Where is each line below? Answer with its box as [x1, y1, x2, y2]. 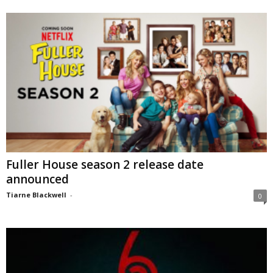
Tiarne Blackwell [6, 190, 66, 199]
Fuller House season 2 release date [6, 156, 204, 172]
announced [6, 171, 69, 187]
